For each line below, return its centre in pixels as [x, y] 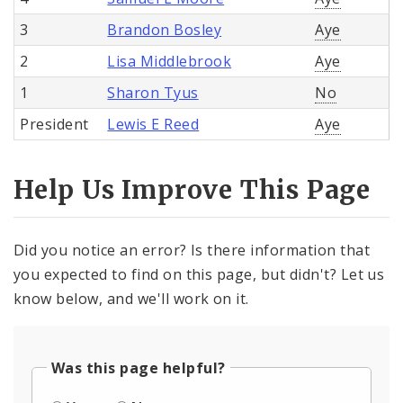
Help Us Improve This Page [192, 189]
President [54, 125]
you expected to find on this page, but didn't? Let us [199, 274]
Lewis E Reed [153, 125]
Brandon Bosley [165, 30]
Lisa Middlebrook [170, 62]
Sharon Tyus [153, 93]
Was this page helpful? [139, 367]
